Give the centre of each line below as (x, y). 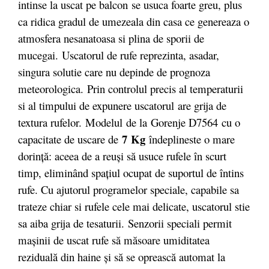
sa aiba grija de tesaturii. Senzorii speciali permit (125, 223)
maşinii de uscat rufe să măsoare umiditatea (114, 240)
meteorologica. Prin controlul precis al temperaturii (131, 88)
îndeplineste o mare (190, 139)
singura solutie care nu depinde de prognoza (114, 71)
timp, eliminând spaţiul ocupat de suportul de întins (131, 172)
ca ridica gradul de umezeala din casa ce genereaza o (134, 21)
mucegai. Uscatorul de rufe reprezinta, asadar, (119, 55)
